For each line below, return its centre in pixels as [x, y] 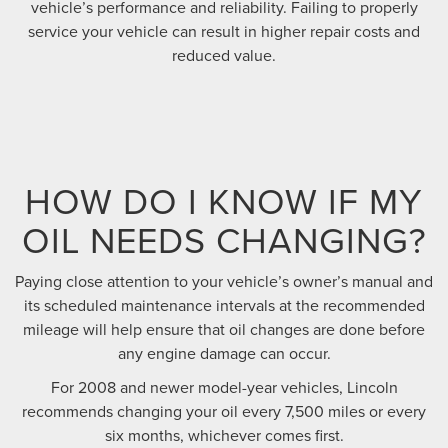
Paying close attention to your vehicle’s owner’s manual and [224, 281]
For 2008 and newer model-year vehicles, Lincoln [224, 387]
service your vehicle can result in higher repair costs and [224, 31]
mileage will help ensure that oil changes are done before [224, 329]
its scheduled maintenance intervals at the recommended [224, 305]
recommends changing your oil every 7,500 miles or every [224, 411]
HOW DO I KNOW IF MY [224, 201]
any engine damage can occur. [224, 353]
